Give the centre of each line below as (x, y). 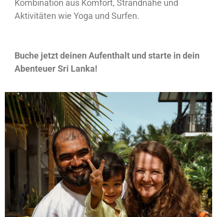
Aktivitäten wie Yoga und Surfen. (77, 15)
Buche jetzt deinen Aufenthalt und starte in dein (107, 56)
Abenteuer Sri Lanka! (56, 69)
